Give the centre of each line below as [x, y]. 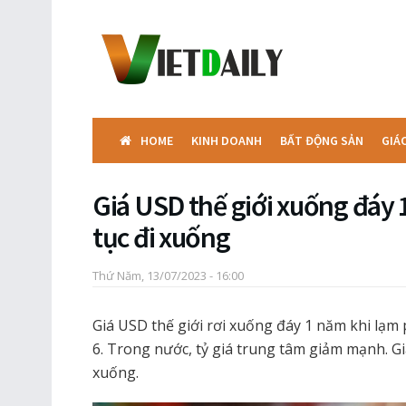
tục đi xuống [161, 237]
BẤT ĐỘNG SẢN [322, 140]
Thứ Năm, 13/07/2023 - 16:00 [168, 275]
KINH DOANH [227, 140]
